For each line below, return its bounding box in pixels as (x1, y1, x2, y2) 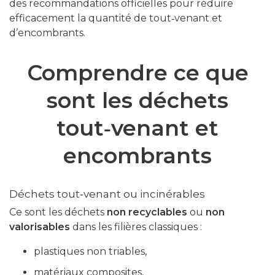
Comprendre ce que (26, 60, 249, 87)
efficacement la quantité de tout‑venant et (9, 12, 222, 25)
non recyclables (107, 206, 187, 219)
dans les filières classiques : (70, 221, 202, 233)
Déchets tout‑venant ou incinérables (9, 188, 205, 201)
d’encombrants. (9, 27, 85, 39)
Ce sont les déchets (9, 206, 107, 219)
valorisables (9, 221, 70, 233)
